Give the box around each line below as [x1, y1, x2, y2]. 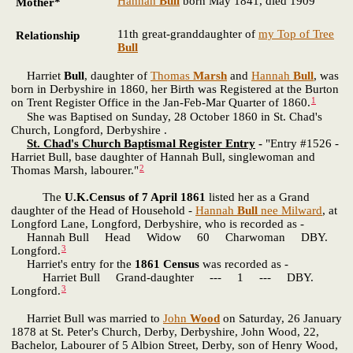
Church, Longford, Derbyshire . [11, 123, 167, 136]
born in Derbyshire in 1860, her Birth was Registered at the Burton [11, 83, 339, 96]
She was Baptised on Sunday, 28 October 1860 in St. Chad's [11, 110, 322, 123]
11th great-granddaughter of [117, 28, 258, 41]
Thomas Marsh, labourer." [11, 163, 139, 176]
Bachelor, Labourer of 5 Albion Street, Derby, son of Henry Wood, [11, 338, 338, 351]
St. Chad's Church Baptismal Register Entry [27, 136, 255, 150]
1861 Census [135, 258, 199, 271]
